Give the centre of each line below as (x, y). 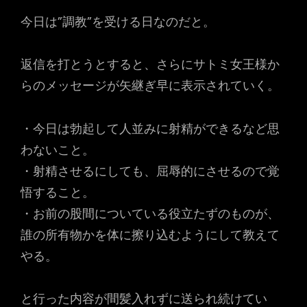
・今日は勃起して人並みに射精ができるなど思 (150, 128)
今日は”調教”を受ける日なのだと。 (118, 21)
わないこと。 (58, 149)
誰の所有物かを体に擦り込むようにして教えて (150, 234)
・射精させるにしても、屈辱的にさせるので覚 (150, 171)
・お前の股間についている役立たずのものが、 (150, 213)
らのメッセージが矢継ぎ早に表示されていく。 (150, 85)
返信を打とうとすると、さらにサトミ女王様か (150, 64)
